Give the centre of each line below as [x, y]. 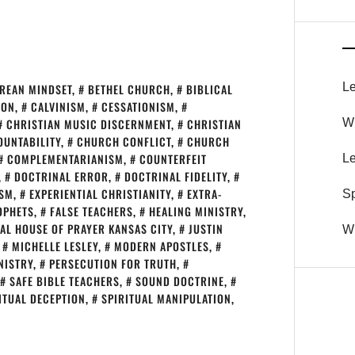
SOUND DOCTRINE [180, 281]
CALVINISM [58, 107]
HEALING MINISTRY [196, 211]
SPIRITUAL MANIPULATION [166, 298]
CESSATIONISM [138, 107]
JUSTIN [206, 229]
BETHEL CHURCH [129, 89]
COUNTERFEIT [173, 159]
